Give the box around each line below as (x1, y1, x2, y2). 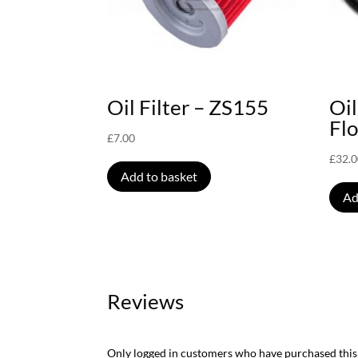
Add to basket (121, 169, 198, 185)
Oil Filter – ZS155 (107, 93, 269, 120)
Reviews (107, 288, 185, 314)
